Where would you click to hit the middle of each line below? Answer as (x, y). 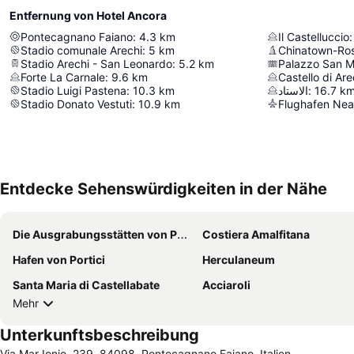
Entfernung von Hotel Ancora (88, 15)
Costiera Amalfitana (256, 234)
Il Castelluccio (314, 36)
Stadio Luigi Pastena (73, 90)
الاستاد (293, 90)
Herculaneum (239, 259)
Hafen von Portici (59, 259)
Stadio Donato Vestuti (76, 104)
